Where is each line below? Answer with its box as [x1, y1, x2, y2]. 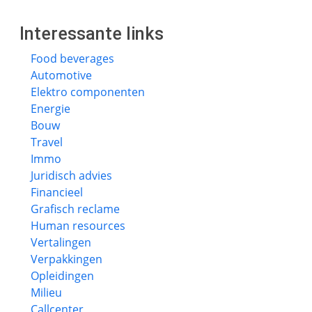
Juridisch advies [31, 168, 112, 183]
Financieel [31, 185, 83, 200]
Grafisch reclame [31, 201, 120, 217]
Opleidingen [31, 268, 94, 283]
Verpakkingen [31, 251, 102, 267]
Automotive [31, 68, 92, 83]
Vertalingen [31, 235, 91, 250]
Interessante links [19, 24, 164, 44]
